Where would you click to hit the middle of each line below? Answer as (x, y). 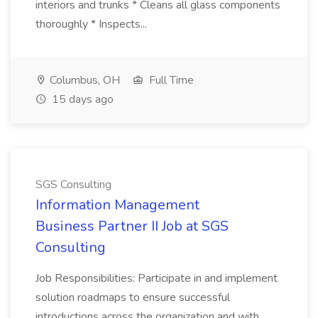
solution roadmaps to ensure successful (133, 297)
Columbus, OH (83, 80)
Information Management (117, 205)
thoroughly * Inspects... (93, 24)
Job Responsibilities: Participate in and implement (157, 278)
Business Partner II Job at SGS (132, 226)
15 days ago (81, 99)
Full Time (170, 80)
